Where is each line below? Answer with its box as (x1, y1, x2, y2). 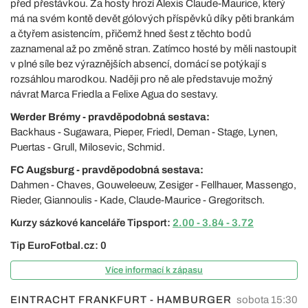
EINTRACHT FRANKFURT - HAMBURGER (10, 294, 232, 305)
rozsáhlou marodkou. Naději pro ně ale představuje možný (10, 74, 273, 85)
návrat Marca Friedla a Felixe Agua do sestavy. (10, 89, 218, 100)
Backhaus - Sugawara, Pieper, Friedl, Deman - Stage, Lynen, (10, 126, 278, 137)
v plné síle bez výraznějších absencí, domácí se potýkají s (10, 58, 267, 69)
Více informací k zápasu (105, 265, 203, 275)
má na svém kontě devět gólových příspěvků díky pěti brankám (10, 13, 294, 24)
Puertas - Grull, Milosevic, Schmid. (10, 142, 165, 153)
